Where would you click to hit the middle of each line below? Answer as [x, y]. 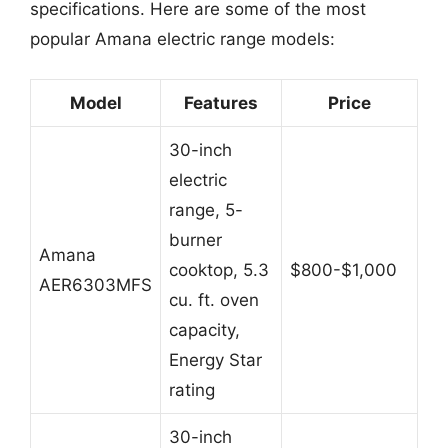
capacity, [204, 330]
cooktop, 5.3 [219, 270]
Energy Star [215, 360]
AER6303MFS [95, 285]
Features [221, 103]
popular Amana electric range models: [182, 38]
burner [195, 240]
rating [192, 390]
